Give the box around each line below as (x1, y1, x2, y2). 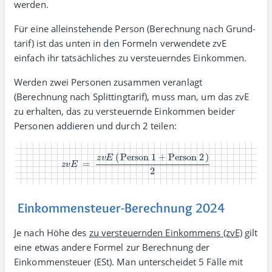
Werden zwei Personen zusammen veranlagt (14, 76, 202, 88)
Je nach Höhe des (14, 226, 89, 239)
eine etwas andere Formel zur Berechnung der (14, 241, 210, 253)
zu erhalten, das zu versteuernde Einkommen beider (14, 105, 235, 117)
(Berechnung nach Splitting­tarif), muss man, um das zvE (14, 90, 250, 103)
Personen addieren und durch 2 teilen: (14, 120, 177, 132)
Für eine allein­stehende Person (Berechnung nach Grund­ (14, 22, 256, 35)
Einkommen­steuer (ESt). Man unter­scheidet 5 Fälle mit (14, 256, 243, 268)
